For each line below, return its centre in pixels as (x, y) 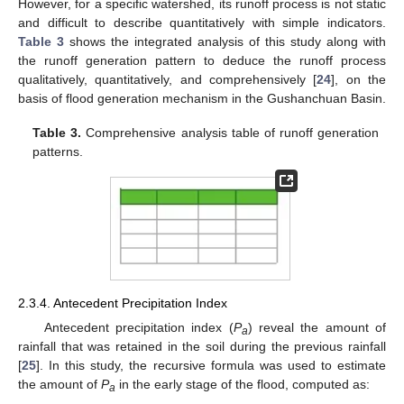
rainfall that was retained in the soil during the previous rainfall (202, 346)
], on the (359, 79)
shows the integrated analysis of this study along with (225, 41)
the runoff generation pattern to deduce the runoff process (202, 60)
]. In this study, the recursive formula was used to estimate (211, 365)
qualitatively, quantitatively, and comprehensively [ (168, 79)
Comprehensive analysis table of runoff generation (230, 132)
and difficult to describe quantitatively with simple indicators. (202, 22)
